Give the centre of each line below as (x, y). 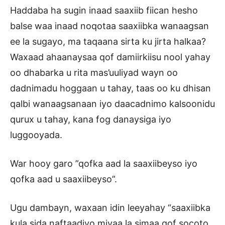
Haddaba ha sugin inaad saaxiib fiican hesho (104, 11)
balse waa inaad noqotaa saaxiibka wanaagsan (109, 26)
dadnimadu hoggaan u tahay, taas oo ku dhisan (110, 88)
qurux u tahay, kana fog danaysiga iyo (91, 120)
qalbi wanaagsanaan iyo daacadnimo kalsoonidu (113, 104)
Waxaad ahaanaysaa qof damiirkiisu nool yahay (111, 57)
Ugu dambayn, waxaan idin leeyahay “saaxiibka (110, 208)
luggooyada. (36, 135)
